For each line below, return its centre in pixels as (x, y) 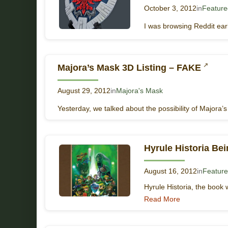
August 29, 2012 (84, 91)
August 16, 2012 (170, 171)
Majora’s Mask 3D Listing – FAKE (129, 67)
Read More (162, 199)
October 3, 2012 (170, 9)
